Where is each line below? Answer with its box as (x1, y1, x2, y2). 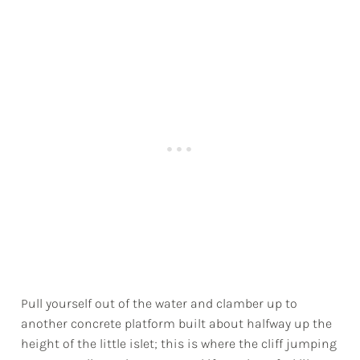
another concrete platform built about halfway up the (21, 316, 333, 332)
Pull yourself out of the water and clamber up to (21, 296, 298, 312)
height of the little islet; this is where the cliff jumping (21, 336, 337, 352)
